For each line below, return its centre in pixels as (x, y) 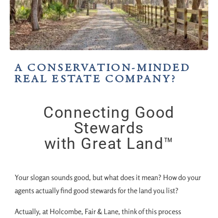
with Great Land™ (109, 144)
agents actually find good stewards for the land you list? (97, 191)
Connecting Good (109, 112)
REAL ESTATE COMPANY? (96, 80)
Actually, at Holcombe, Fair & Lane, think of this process (98, 211)
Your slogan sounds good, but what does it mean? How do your (108, 177)
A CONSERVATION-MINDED (103, 68)
